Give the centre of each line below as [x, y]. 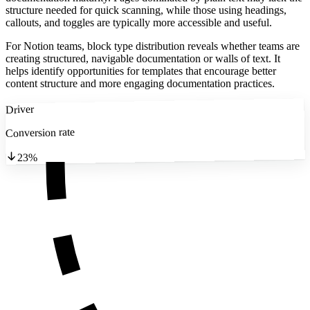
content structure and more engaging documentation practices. [140, 84]
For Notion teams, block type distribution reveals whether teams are [153, 46]
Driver [19, 109]
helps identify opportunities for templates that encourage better [141, 71]
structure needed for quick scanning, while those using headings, [146, 10]
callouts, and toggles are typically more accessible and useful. [139, 23]
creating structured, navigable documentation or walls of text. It [143, 59]
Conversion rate [40, 133]
